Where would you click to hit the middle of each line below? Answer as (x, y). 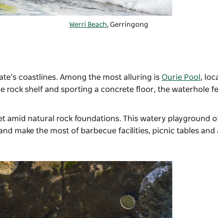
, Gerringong (128, 25)
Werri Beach (88, 25)
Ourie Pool (181, 78)
